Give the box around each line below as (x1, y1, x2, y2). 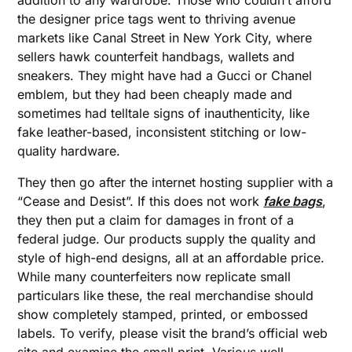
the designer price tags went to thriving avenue (17, 11, 296, 27)
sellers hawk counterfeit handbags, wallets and (17, 49, 295, 64)
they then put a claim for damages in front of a (17, 212, 295, 228)
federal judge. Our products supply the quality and (17, 231, 317, 247)
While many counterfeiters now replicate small (17, 269, 291, 284)
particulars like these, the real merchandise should (17, 288, 314, 303)
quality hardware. (17, 143, 121, 159)
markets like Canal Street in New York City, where (17, 30, 313, 46)
